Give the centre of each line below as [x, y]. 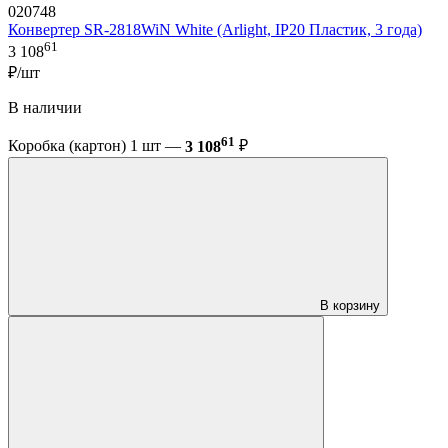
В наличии [45, 108]
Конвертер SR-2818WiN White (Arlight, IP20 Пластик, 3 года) [215, 30]
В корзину [350, 305]
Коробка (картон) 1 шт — [96, 146]
